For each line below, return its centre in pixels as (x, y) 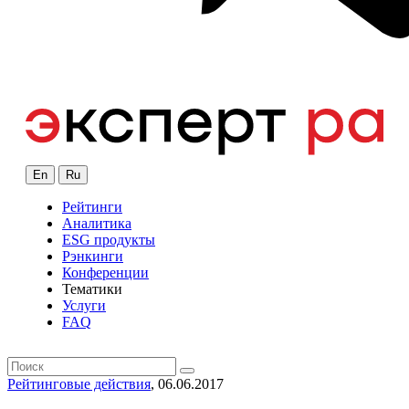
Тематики (92, 289)
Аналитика (97, 224)
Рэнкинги (93, 257)
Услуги (84, 306)
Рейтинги (92, 207)
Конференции (105, 273)
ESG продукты (109, 240)
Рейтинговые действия (79, 384)
